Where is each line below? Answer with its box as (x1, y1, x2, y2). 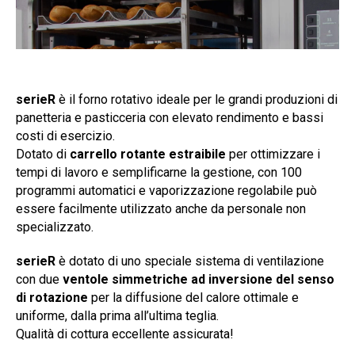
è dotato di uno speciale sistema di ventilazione (55, 254, 324, 269)
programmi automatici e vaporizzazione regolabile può (16, 183, 317, 199)
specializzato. (16, 219, 94, 235)
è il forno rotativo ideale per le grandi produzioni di (55, 92, 338, 108)
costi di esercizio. (16, 128, 115, 144)
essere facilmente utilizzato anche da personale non (16, 201, 306, 217)
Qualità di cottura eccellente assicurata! (16, 326, 234, 342)
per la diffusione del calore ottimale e (88, 290, 299, 306)
